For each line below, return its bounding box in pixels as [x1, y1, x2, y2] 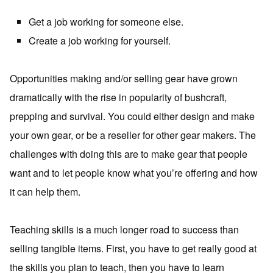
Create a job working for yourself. [29, 34, 171, 48]
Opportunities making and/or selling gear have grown [10, 71, 238, 85]
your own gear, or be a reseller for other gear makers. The [10, 128, 256, 142]
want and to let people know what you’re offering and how [10, 166, 258, 180]
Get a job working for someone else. [29, 15, 183, 29]
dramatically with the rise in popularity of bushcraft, [10, 90, 227, 104]
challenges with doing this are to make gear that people [10, 147, 247, 161]
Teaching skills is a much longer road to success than [10, 222, 239, 236]
